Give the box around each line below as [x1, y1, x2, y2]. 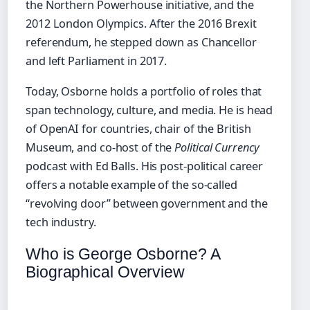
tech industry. [26, 215, 96, 230]
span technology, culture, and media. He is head [26, 102, 273, 118]
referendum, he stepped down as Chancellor [26, 35, 257, 51]
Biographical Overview [26, 263, 185, 282]
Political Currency [174, 140, 259, 156]
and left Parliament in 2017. [26, 53, 167, 69]
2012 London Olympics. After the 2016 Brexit [26, 16, 257, 32]
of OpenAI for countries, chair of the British [26, 121, 251, 137]
